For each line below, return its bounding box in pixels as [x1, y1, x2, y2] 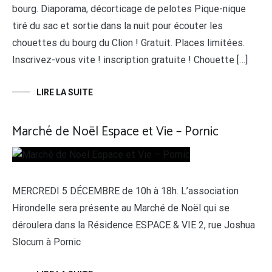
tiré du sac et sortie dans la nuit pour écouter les [12, 20, 223, 32]
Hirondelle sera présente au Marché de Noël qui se [12, 202, 229, 214]
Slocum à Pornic [12, 236, 81, 248]
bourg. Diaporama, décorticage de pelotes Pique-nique [12, 3, 246, 15]
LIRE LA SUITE [36, 87, 93, 97]
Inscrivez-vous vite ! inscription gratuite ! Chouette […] [12, 54, 248, 66]
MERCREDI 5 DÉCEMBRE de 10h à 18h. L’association [12, 185, 239, 197]
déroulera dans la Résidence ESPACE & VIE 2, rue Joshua [12, 219, 255, 231]
